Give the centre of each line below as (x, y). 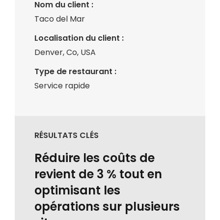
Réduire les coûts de (95, 158)
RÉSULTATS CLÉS (67, 136)
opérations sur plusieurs (107, 207)
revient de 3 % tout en (98, 174)
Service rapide (62, 86)
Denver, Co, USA (65, 53)
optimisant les (77, 191)
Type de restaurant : (75, 72)
